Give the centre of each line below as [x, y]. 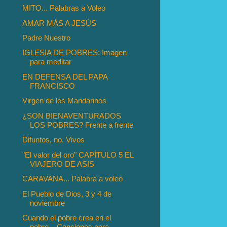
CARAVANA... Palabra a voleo [73, 179]
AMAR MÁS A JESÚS [60, 23]
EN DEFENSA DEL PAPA [65, 77]
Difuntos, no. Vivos [54, 140]
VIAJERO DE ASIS [62, 164]
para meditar [51, 62]
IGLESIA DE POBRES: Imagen [75, 53]
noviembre [48, 203]
